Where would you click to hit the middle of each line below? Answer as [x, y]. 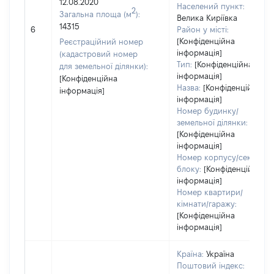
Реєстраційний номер [101, 42]
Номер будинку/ [208, 111]
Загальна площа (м [95, 14]
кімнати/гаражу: [207, 204]
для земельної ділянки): [104, 66]
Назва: [189, 87]
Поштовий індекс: [211, 265]
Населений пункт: [211, 6]
